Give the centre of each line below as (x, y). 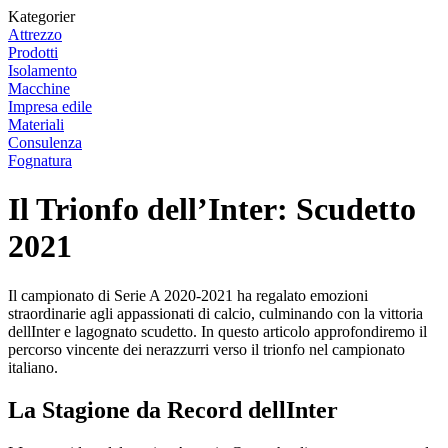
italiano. (33, 367)
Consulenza (45, 142)
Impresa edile (50, 106)
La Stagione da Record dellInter (173, 409)
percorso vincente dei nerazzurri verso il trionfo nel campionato (206, 349)
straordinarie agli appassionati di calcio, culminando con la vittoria (215, 313)
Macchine (39, 88)
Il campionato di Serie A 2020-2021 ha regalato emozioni (188, 295)
